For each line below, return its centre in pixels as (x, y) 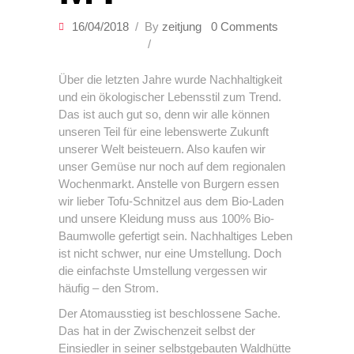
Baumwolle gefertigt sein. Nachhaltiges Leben (175, 236)
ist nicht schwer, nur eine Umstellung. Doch (170, 254)
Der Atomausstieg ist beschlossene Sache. (169, 314)
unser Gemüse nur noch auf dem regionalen (172, 167)
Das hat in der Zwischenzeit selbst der (157, 331)
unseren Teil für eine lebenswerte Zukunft (164, 132)
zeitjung (182, 27)
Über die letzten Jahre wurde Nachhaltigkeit (170, 80)
